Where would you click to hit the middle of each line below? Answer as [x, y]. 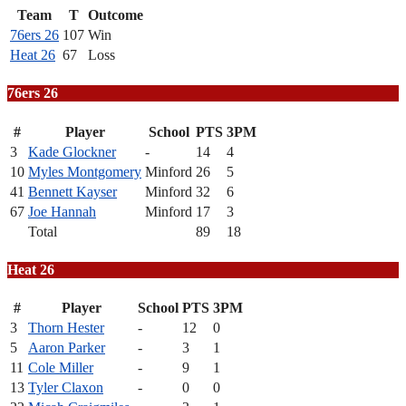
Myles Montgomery [85, 171]
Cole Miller [61, 368]
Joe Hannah [62, 211]
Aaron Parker [67, 348]
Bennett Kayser [72, 191]
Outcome [116, 15]
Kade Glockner [72, 151]
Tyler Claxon [66, 388]
